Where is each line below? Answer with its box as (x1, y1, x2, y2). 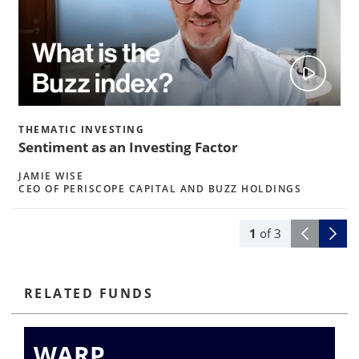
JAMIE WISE (18, 168, 83, 183)
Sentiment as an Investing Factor (18, 137, 238, 156)
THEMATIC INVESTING (18, 122, 144, 136)
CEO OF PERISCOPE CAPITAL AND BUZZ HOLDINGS (18, 181, 301, 196)
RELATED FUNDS (24, 284, 153, 302)
